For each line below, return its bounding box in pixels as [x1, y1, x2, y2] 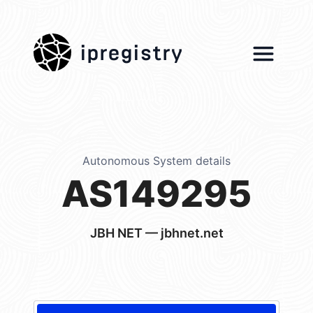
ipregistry [80, 34, 183, 63]
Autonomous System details [82, 154, 231, 168]
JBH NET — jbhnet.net [89, 226, 224, 240]
